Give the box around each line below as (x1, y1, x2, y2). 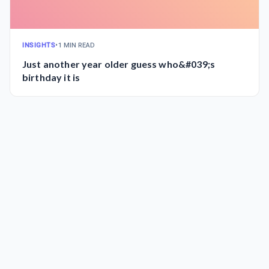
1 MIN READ (58, 41, 95, 49)
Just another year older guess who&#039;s (22, 58, 131, 70)
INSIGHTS (22, 41, 56, 49)
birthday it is (22, 71, 80, 83)
